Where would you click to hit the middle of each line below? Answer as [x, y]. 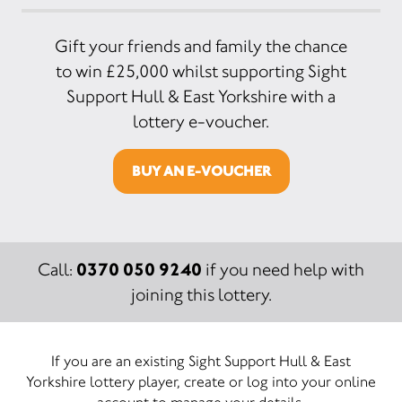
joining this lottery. [201, 294]
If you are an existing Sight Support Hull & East [201, 360]
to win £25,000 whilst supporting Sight [201, 71]
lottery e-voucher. [201, 121]
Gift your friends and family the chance [201, 46]
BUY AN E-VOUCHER [201, 170]
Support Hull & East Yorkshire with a [201, 96]
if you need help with [283, 269]
